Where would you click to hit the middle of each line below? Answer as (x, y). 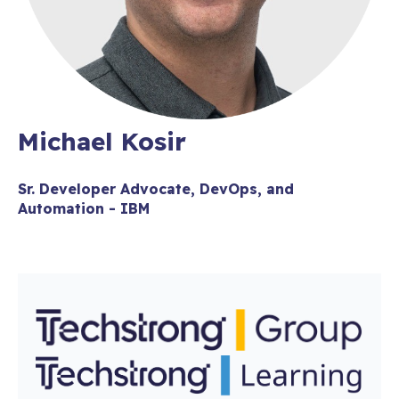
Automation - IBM (84, 208)
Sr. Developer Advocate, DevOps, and (156, 188)
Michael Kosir (102, 142)
